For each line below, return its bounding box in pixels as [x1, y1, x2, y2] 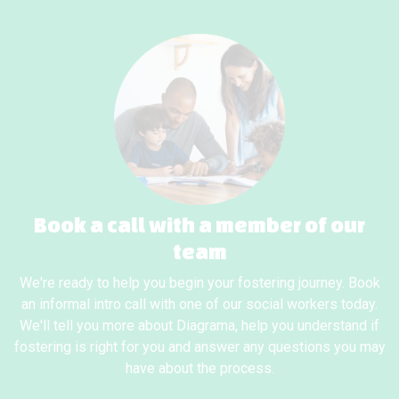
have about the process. [125, 360, 274, 377]
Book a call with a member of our [34, 213, 365, 237]
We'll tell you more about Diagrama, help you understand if [20, 317, 379, 334]
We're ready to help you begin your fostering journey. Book [19, 274, 380, 291]
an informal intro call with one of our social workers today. [21, 296, 378, 313]
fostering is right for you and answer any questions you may [13, 338, 386, 355]
